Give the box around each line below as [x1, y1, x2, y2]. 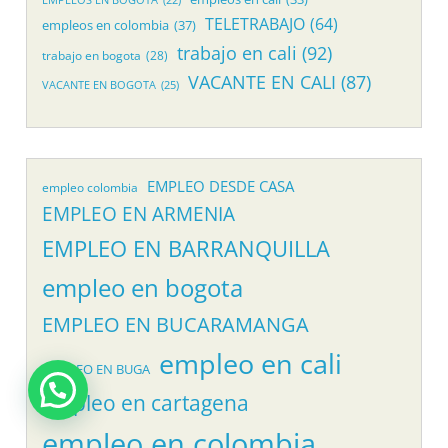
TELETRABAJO [205, 12, 306, 35]
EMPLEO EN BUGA [42, 359, 151, 378]
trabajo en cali [177, 40, 298, 65]
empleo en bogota [42, 270, 244, 304]
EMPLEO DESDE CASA [147, 175, 295, 196]
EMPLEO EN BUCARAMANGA [42, 310, 310, 338]
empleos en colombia [42, 15, 170, 34]
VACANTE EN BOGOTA [42, 76, 157, 92]
